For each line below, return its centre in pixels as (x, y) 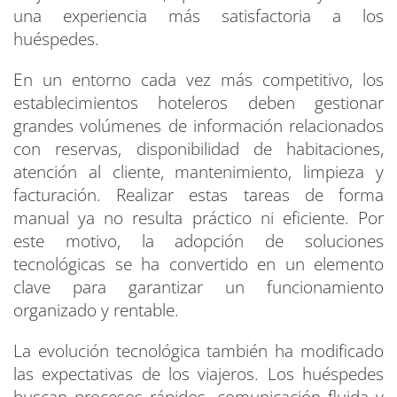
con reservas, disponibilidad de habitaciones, (198, 149)
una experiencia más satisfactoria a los (198, 16)
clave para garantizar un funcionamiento (198, 288)
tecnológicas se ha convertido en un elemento (198, 265)
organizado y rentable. (96, 311)
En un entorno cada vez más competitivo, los (198, 80)
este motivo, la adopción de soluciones (198, 241)
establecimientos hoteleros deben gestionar (198, 103)
